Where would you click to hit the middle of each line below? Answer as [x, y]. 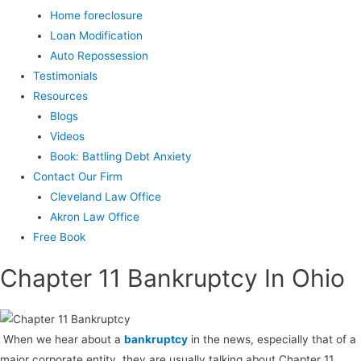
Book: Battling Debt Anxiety [120, 156]
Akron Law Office [94, 216]
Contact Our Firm [78, 176]
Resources [61, 95]
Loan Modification [96, 35]
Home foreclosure [96, 15]
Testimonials [66, 75]
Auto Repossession [99, 55]
